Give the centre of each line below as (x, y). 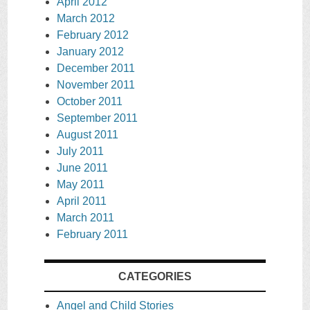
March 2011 (85, 218)
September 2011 (97, 118)
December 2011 (96, 69)
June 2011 (82, 168)
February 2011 (92, 235)
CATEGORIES (155, 277)
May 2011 (81, 185)
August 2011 (88, 135)
